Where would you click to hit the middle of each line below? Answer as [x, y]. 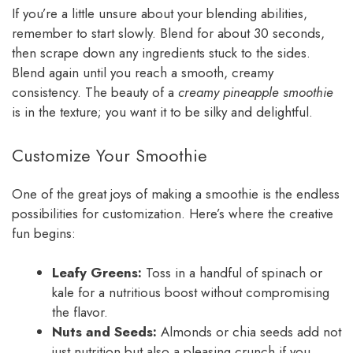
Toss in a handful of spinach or [232, 273]
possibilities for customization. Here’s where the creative [173, 213]
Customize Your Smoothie [110, 155]
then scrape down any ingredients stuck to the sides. [161, 53]
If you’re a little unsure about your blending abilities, [160, 14]
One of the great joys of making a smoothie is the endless [176, 193]
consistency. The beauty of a [95, 93]
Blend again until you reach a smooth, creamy [143, 73]
